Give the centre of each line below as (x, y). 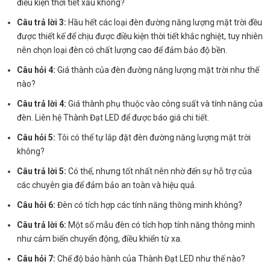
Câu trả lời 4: (42, 103)
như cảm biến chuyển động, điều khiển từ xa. (100, 238)
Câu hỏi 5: (36, 137)
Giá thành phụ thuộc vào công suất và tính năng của (165, 103)
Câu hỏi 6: (36, 205)
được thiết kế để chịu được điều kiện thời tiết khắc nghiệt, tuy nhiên (140, 36)
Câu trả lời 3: (42, 22)
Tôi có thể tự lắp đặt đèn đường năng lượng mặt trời (153, 137)
